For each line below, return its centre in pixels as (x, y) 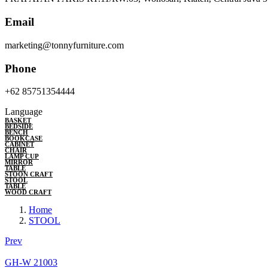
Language (24, 112)
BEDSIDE (19, 127)
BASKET (18, 121)
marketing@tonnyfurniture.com (64, 45)
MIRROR (19, 162)
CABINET (19, 144)
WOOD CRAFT (28, 192)
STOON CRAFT (29, 174)
